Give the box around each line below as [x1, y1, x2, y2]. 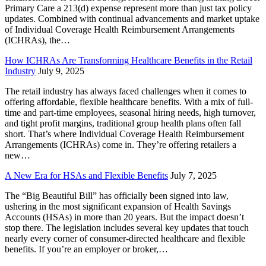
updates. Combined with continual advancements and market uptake [5, 13, 259, 24]
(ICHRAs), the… [5, 34, 70, 45]
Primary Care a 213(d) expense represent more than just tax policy [5, 2, 252, 13]
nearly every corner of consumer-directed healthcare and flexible [5, 233, 245, 243]
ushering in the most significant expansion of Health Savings [5, 201, 231, 211]
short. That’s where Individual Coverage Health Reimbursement [5, 128, 244, 139]
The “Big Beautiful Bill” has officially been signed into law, [5, 190, 229, 201]
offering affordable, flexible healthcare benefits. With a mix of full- [5, 96, 253, 107]
